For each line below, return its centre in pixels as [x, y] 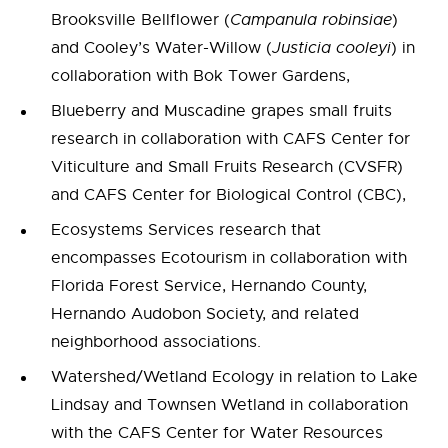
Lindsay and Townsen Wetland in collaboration [229, 405]
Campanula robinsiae [311, 20]
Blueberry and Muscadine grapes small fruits [221, 111]
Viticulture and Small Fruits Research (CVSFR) [227, 167]
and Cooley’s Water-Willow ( [161, 48]
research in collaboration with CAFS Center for [230, 139]
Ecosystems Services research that [186, 230]
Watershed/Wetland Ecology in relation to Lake [234, 377]
